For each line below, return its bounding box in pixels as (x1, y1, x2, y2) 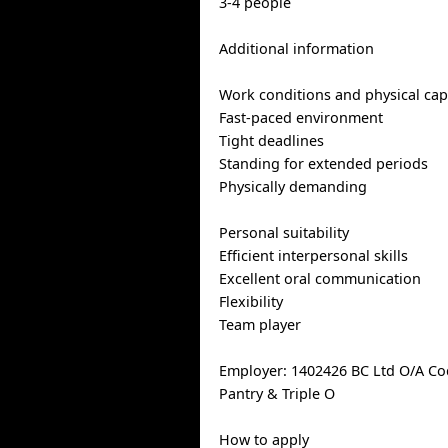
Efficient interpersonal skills (219, 246, 409, 265)
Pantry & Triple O (219, 384, 336, 403)
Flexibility (219, 292, 284, 311)
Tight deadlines (219, 131, 325, 150)
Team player (219, 315, 302, 334)
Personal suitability (219, 223, 350, 242)
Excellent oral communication (219, 269, 422, 288)
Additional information (219, 39, 375, 58)
